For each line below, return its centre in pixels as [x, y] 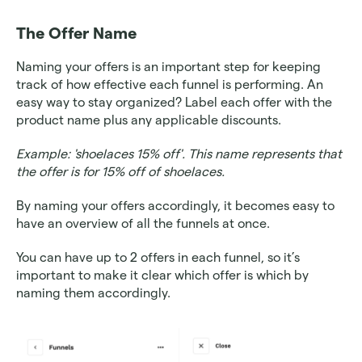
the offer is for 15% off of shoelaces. [120, 172]
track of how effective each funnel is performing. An [170, 84]
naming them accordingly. [93, 293]
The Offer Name [76, 33]
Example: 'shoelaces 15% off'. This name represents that [179, 154]
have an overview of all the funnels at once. [145, 223]
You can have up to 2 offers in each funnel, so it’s [158, 257]
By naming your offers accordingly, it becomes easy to [175, 206]
